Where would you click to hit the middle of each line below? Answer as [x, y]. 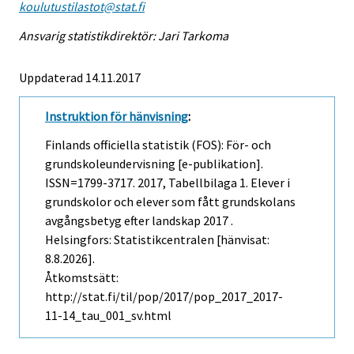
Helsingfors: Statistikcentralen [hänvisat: [157, 240]
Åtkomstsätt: [82, 278]
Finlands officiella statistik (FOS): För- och [158, 145]
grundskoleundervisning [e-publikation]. [154, 164]
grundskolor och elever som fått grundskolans [170, 202]
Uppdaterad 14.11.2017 [80, 77]
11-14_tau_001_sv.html [108, 316]
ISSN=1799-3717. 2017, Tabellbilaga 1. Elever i [168, 183]
